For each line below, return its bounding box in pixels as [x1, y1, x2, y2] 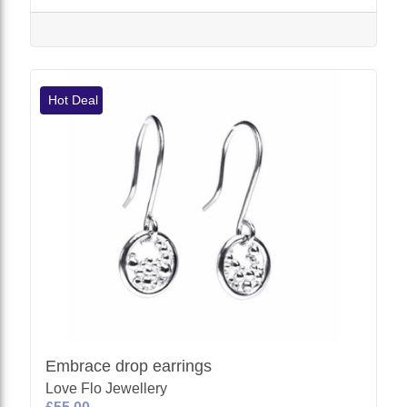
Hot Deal [45, 92, 99, 107]
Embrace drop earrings [45, 356, 213, 375]
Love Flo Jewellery [45, 380, 168, 396]
